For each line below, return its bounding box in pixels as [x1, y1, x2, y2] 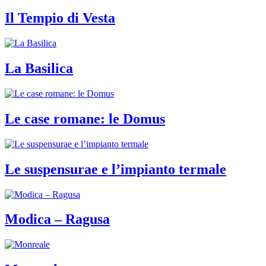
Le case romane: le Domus [5, 110, 165, 126]
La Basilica [5, 60, 73, 76]
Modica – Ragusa [5, 211, 110, 227]
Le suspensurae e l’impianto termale [5, 161, 226, 177]
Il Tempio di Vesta [5, 10, 115, 26]
